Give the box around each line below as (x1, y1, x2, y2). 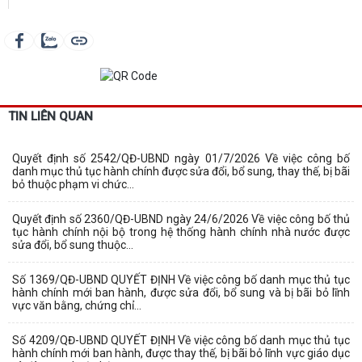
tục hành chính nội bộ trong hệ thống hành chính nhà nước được (12, 225, 350, 238)
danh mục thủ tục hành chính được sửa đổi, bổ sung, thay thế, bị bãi (12, 164, 350, 178)
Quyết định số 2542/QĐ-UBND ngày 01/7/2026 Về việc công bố (12, 151, 350, 165)
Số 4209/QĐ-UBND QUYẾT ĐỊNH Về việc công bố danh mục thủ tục (12, 333, 350, 347)
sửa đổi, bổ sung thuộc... (12, 238, 133, 251)
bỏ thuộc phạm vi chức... (12, 177, 134, 191)
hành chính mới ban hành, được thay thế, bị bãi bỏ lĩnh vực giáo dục (12, 346, 350, 360)
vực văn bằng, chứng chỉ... (12, 298, 141, 312)
